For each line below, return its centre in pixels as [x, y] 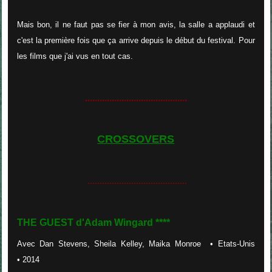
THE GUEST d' [50, 223]
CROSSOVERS [136, 139]
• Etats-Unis [228, 244]
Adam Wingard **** [127, 223]
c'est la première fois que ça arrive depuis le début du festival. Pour [136, 41]
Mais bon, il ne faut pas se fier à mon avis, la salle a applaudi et [136, 25]
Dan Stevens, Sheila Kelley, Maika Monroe [120, 244]
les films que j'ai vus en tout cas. [75, 56]
